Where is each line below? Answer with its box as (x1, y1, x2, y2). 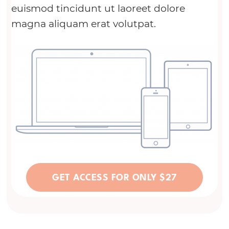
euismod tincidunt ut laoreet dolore (11, 3, 185, 15)
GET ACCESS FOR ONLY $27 (52, 168, 177, 184)
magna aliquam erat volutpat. (11, 18, 156, 30)
